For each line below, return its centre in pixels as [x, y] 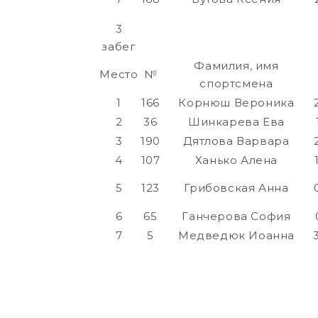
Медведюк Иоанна [236, 236]
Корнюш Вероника [236, 103]
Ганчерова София [236, 216]
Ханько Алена [236, 160]
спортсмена [236, 84]
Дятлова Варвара [236, 141]
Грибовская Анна [236, 188]
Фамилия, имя [236, 66]
